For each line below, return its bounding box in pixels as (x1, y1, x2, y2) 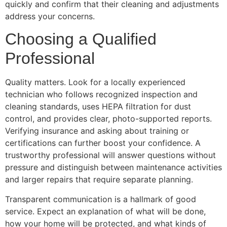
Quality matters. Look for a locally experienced (5, 77, 185, 88)
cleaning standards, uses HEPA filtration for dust (5, 101, 191, 112)
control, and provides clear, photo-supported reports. (5, 113, 212, 124)
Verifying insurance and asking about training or (5, 126, 189, 136)
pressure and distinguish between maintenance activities (5, 162, 222, 173)
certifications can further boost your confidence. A (5, 138, 201, 148)
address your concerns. (5, 11, 95, 21)
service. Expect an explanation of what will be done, (5, 206, 206, 216)
